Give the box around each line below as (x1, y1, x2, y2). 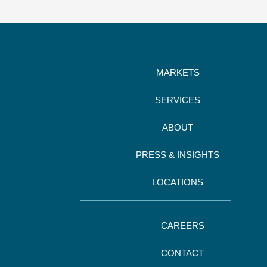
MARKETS (156, 67, 200, 78)
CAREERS (160, 221, 204, 231)
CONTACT (161, 248, 204, 259)
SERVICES (155, 95, 200, 105)
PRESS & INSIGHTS (136, 150, 219, 160)
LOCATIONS (152, 177, 203, 188)
